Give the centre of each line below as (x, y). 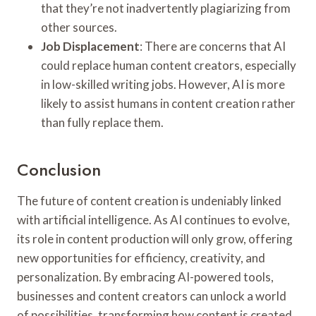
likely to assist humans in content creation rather (168, 103)
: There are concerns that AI (213, 46)
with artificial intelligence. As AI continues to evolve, (153, 219)
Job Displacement (90, 46)
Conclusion (59, 169)
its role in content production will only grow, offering (155, 238)
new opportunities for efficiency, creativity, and (141, 257)
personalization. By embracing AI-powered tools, (145, 276)
